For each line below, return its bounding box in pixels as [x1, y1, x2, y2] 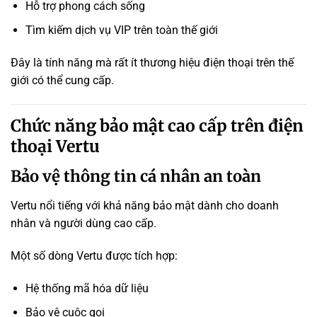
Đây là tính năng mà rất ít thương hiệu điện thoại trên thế [11, 55, 294, 69]
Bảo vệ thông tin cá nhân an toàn [11, 166, 261, 187]
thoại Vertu [11, 135, 100, 156]
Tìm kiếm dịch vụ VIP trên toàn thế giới [25, 23, 218, 38]
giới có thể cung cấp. [11, 73, 114, 87]
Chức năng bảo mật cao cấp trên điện [11, 115, 304, 136]
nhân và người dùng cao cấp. [11, 217, 156, 231]
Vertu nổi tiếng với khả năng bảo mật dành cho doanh [11, 199, 279, 213]
